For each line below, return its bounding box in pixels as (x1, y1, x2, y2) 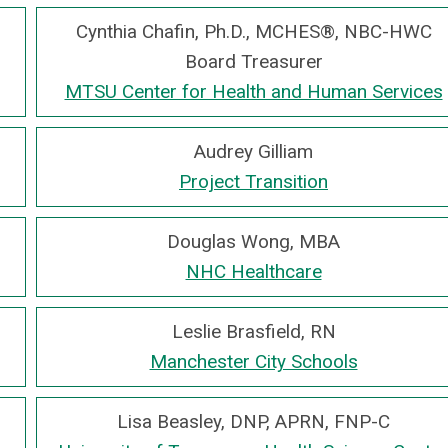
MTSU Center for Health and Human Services (64, 80, 443, 103)
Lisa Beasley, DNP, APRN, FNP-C (117, 410, 390, 433)
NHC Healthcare (185, 260, 322, 283)
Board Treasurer (184, 50, 323, 73)
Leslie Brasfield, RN (171, 320, 336, 343)
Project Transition (179, 170, 328, 193)
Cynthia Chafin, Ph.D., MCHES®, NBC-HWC (75, 20, 432, 43)
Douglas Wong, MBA (167, 230, 340, 253)
